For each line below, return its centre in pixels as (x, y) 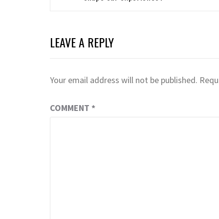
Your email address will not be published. (124, 80)
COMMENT (71, 108)
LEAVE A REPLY (82, 42)
